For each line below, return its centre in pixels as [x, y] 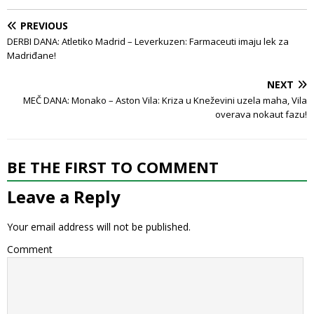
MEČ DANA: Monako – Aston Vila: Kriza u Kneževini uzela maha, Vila [165, 100]
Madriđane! [32, 55]
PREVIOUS [44, 25]
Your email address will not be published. [99, 226]
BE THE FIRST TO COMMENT [113, 166]
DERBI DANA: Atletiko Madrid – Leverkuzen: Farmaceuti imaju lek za [148, 41]
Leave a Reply [64, 196]
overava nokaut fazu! [261, 114]
